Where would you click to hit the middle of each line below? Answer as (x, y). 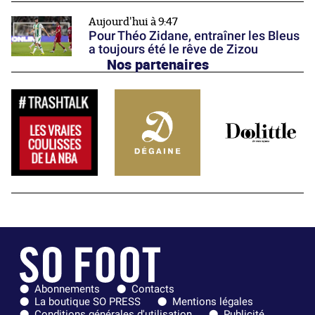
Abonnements (67, 289)
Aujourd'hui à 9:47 (133, 22)
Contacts (153, 289)
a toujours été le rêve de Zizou (173, 49)
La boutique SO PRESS (88, 302)
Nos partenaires (157, 64)
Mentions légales (213, 302)
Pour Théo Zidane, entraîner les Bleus (194, 35)
